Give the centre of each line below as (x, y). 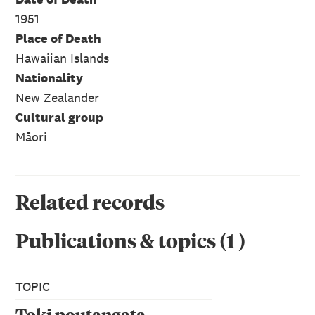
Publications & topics (116, 240)
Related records (90, 201)
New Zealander (57, 97)
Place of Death (58, 38)
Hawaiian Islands (62, 58)
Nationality (49, 77)
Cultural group (59, 117)
